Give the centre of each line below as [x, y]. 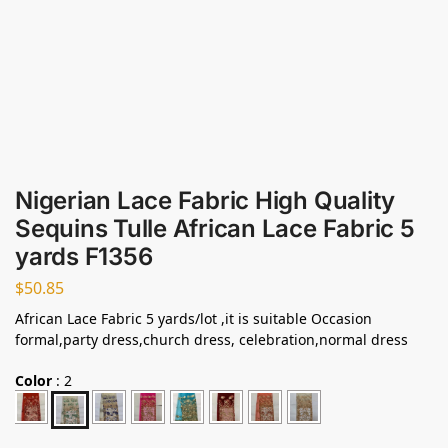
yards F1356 [84, 256]
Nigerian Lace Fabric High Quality [205, 200]
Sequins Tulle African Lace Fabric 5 [215, 228]
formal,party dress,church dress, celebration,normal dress [211, 340]
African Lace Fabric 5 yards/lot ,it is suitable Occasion [193, 319]
